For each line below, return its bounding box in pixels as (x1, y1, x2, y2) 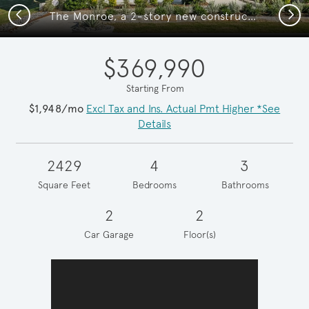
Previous (14, 8, 52, 19)
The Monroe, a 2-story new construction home (248, 9, 257, 23)
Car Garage (84, 228, 134, 240)
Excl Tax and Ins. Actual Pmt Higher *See (86, 101, 281, 115)
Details (138, 117, 171, 130)
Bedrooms (132, 179, 177, 190)
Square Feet (37, 179, 90, 190)
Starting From (126, 82, 184, 94)
